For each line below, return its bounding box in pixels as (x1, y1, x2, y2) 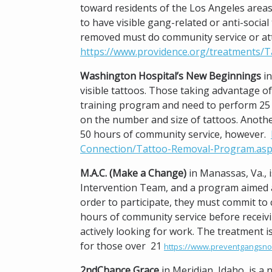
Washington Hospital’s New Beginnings (80, 69, 261, 83)
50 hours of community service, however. (80, 127, 271, 141)
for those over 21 (80, 239, 164, 253)
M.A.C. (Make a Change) (80, 166, 189, 180)
